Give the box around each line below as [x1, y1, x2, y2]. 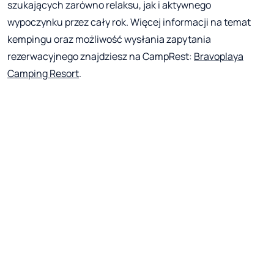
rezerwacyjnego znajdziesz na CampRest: [7, 49, 194, 63]
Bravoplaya [194, 49, 243, 63]
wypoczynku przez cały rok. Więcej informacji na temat [7, 15, 251, 29]
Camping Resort [7, 66, 79, 80]
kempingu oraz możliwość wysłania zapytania [7, 32, 211, 46]
